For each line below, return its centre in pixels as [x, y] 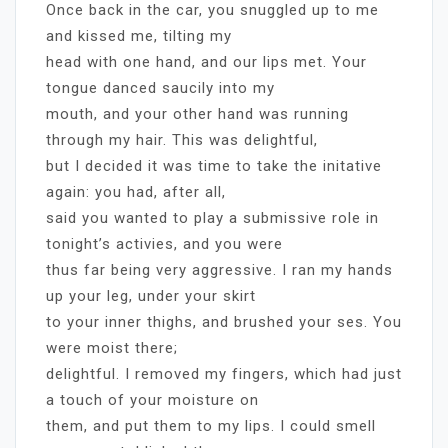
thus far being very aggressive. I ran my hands [219, 269]
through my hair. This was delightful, [182, 139]
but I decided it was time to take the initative [214, 165]
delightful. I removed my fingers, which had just [224, 373]
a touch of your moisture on [152, 399]
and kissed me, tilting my [139, 35]
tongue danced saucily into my [160, 87]
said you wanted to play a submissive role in [212, 217]
